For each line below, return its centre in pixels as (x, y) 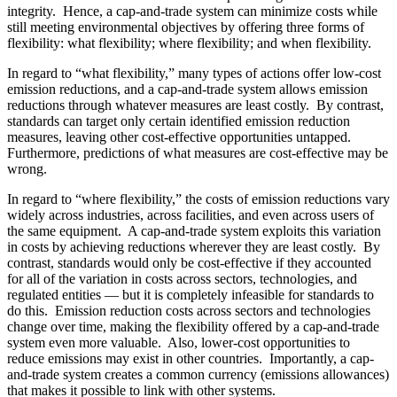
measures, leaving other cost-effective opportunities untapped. (181, 136)
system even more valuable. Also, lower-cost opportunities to (179, 342)
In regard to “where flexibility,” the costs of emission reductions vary (198, 198)
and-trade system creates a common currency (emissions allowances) (198, 374)
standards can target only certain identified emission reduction (179, 121)
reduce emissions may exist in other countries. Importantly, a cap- (191, 358)
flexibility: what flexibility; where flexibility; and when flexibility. (189, 43)
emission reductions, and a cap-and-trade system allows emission (187, 89)
